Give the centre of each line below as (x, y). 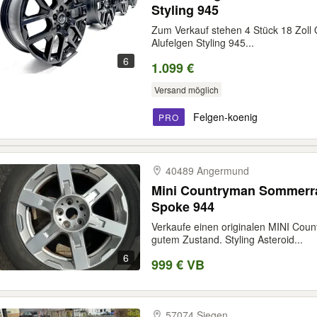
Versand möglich (186, 90)
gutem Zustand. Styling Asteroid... (227, 239)
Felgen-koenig (225, 117)
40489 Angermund (207, 171)
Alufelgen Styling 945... (203, 42)
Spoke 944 (183, 207)
